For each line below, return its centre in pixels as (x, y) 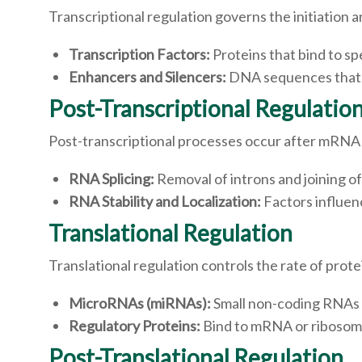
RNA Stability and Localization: (165, 202)
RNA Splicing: (113, 179)
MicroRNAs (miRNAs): (140, 303)
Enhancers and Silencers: (147, 77)
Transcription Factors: (141, 55)
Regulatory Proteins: (136, 326)
